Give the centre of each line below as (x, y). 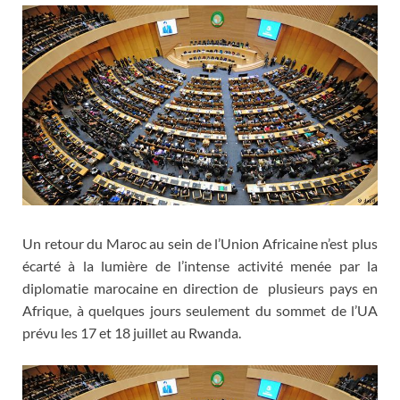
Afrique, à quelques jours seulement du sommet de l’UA (200, 311)
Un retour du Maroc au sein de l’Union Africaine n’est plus (200, 244)
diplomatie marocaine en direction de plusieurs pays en (200, 288)
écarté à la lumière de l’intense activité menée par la (200, 266)
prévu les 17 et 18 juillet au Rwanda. (132, 333)
